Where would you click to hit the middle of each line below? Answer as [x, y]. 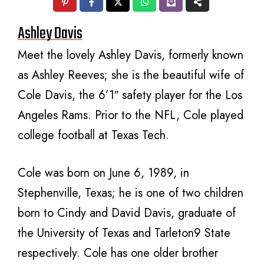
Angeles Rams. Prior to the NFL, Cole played [131, 115]
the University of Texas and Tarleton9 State [124, 233]
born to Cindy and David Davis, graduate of [127, 213]
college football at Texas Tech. [93, 135]
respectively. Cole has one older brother [118, 253]
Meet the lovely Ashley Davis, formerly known [131, 55]
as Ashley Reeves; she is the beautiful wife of [131, 75]
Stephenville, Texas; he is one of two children [131, 193]
